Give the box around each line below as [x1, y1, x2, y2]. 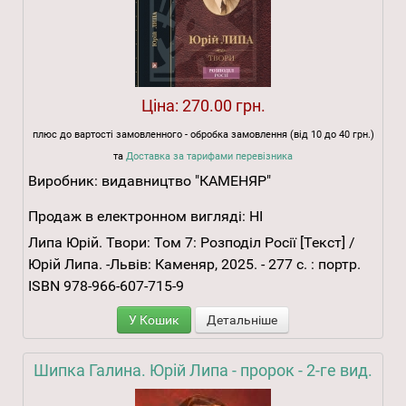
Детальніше [207, 313, 277, 328]
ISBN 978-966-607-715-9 [28, 277, 184, 295]
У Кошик [129, 313, 179, 328]
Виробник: [28, 172, 101, 190]
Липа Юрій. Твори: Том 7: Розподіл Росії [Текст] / [28, 234, 355, 252]
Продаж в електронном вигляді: [28, 208, 246, 226]
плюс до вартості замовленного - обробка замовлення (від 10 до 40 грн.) [32, 129, 374, 141]
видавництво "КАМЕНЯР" [101, 172, 271, 190]
